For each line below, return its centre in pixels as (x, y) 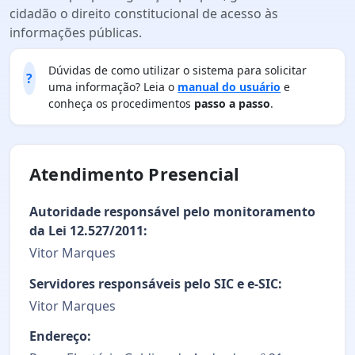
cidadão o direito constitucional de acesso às (144, 13)
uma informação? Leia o (113, 87)
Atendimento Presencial (135, 174)
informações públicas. (76, 32)
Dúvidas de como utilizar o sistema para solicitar (178, 70)
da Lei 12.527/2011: (88, 231)
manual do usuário (229, 87)
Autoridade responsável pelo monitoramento (172, 212)
